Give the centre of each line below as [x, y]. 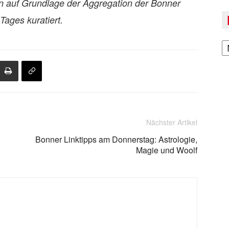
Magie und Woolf [167, 150]
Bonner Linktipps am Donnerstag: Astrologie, [116, 139]
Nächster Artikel [172, 122]
